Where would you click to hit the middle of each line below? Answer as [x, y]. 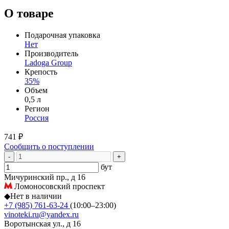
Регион [37, 108]
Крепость [41, 72]
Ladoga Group [48, 62]
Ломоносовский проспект [59, 186]
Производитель [51, 53]
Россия [37, 118]
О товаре [29, 13]
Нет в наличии [36, 196]
